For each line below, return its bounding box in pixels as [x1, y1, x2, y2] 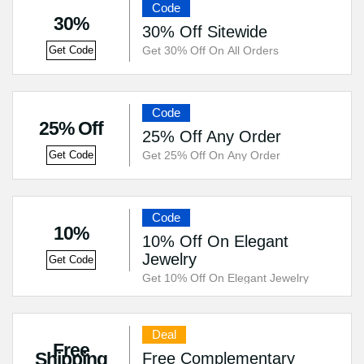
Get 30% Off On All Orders [141, 44, 279, 57]
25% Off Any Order [141, 128, 281, 145]
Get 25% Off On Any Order [141, 149, 280, 162]
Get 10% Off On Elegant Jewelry [141, 271, 309, 284]
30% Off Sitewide [141, 23, 267, 41]
